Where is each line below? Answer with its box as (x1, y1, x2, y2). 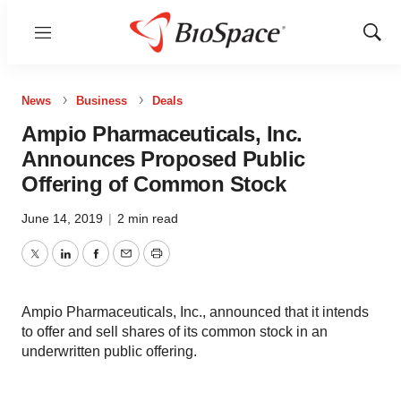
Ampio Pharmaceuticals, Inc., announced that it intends (21, 304, 369, 320)
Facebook (94, 256, 158, 272)
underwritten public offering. (21, 344, 197, 359)
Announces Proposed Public (21, 147, 305, 171)
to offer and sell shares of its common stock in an (21, 324, 328, 339)
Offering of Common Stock (21, 172, 286, 196)
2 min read (117, 211, 178, 226)
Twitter (33, 256, 76, 272)
